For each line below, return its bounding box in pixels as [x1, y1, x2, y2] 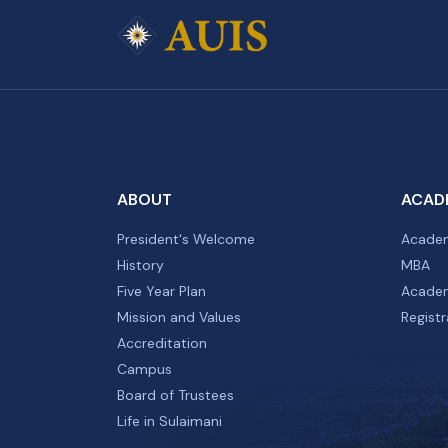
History [117, 255, 164, 274]
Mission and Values [117, 307, 241, 326]
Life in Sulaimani [117, 411, 222, 430]
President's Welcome [117, 229, 255, 248]
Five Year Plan [117, 281, 206, 300]
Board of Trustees [117, 385, 234, 404]
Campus [117, 359, 172, 378]
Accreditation [117, 333, 207, 352]
